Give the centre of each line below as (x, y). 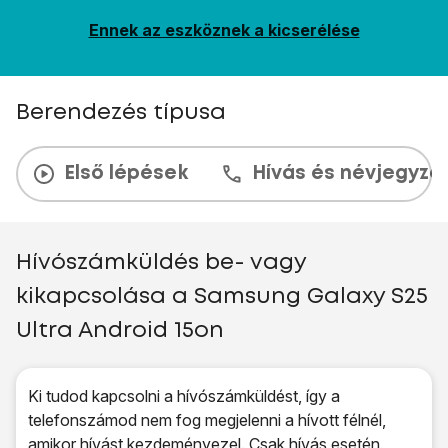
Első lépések (126, 173)
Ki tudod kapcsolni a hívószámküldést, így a (184, 396)
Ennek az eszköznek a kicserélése (224, 30)
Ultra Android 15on (120, 331)
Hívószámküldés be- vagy (161, 263)
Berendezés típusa (121, 113)
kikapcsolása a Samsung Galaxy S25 (222, 297)
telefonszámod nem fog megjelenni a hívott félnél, (207, 420)
